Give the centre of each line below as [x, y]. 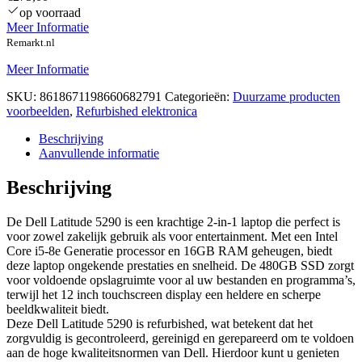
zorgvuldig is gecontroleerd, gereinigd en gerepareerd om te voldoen [180, 339]
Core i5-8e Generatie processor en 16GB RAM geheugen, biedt [169, 251]
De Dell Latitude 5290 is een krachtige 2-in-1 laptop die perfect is [173, 222]
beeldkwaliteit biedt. [58, 309]
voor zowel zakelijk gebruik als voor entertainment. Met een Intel [172, 237]
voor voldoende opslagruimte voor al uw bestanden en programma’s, [181, 280]
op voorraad [50, 13]
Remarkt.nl [31, 43]
